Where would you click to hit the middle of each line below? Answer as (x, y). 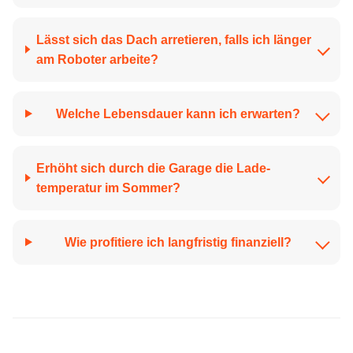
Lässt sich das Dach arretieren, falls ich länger (173, 39)
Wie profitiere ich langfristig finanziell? (178, 242)
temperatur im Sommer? (109, 188)
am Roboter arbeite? (97, 59)
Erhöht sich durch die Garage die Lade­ (154, 168)
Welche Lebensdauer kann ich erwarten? (178, 113)
